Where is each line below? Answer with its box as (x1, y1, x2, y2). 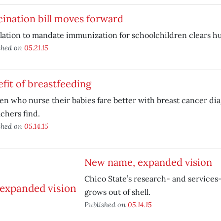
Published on (84, 200, 128, 209)
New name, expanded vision (84, 156, 212, 168)
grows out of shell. (84, 187, 150, 197)
